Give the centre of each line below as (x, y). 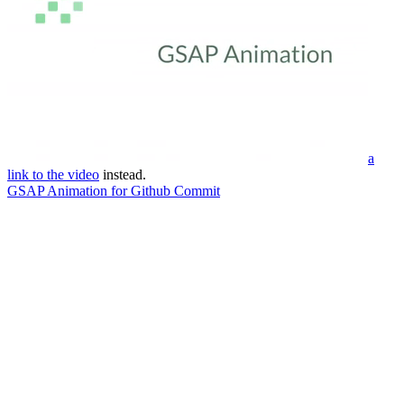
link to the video (53, 174)
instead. (124, 174)
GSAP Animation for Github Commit (114, 190)
